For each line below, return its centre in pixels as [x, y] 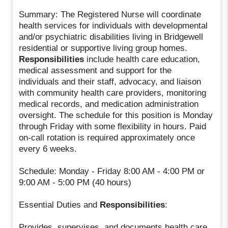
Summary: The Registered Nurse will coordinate [110, 14]
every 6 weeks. [48, 149]
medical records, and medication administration [109, 104]
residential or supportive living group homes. [103, 48]
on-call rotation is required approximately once [107, 137]
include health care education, [142, 59]
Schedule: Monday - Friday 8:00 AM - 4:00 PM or [112, 171]
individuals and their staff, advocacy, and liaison [110, 81]
